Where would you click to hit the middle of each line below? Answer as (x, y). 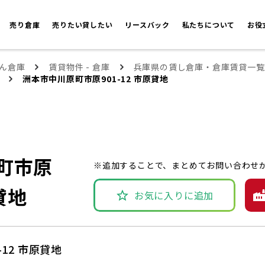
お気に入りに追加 (174, 195)
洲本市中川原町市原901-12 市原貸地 (96, 79)
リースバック (148, 25)
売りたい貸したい (84, 25)
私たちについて (209, 25)
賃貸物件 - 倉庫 (79, 67)
